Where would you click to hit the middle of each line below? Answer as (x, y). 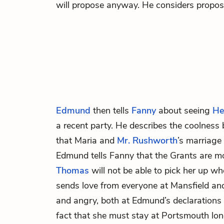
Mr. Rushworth (147, 140)
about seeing (184, 110)
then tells (111, 110)
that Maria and (86, 140)
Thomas (72, 170)
